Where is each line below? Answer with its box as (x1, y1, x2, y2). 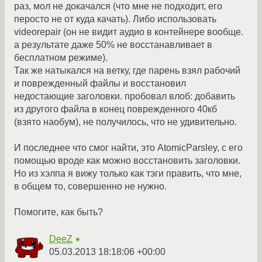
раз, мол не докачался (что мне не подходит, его (14, 1, 222, 12)
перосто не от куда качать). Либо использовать (14, 14, 216, 25)
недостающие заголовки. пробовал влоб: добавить (14, 91, 235, 102)
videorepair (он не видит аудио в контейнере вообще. (14, 27, 243, 37)
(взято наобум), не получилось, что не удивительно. (14, 117, 237, 127)
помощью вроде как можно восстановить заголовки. (14, 156, 240, 166)
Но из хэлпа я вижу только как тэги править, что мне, (14, 168, 242, 179)
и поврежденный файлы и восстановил (14, 78, 186, 89)
